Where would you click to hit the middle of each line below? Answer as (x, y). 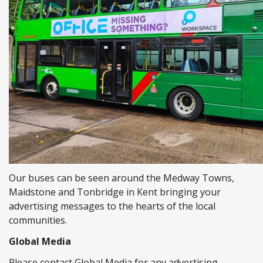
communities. (38, 220)
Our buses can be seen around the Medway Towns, (122, 178)
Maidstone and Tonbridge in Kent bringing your (115, 192)
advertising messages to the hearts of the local (112, 206)
